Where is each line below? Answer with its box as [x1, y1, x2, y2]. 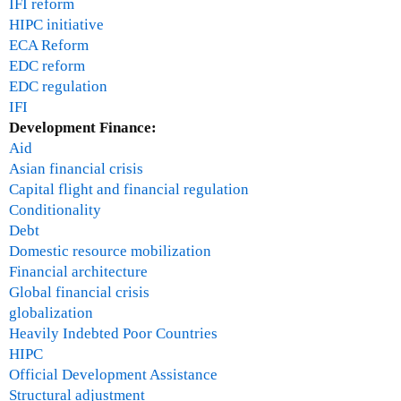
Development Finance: [9, 119, 160, 137]
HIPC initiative [9, 16, 104, 34]
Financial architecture [9, 263, 148, 281]
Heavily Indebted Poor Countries [9, 325, 218, 343]
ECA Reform [9, 37, 89, 55]
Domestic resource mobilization [9, 243, 211, 260]
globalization [9, 304, 93, 322]
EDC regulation [9, 78, 107, 96]
